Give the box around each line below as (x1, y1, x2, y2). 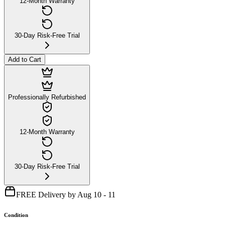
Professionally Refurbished (8, 93, 86, 101)
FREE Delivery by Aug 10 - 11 (16, 190, 116, 199)
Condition (4, 211, 28, 218)
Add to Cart (8, 55, 41, 63)
